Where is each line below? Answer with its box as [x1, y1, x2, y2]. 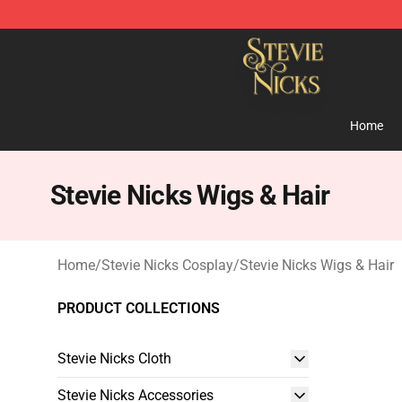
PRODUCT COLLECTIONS [57, 300, 220, 317]
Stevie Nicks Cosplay [101, 257, 233, 274]
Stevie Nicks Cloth [57, 350, 171, 367]
